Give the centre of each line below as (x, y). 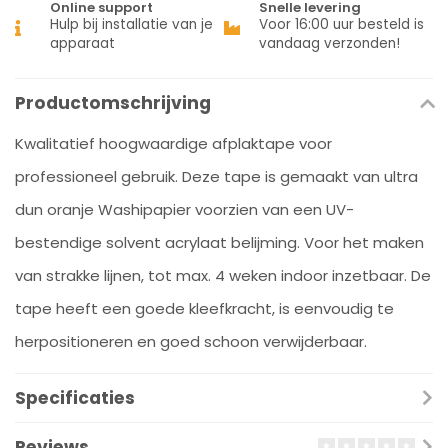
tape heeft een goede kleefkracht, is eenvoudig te (204, 308)
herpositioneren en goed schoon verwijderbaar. (191, 341)
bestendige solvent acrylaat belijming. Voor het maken (219, 242)
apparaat (82, 43)
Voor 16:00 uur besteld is (341, 24)
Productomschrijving (113, 103)
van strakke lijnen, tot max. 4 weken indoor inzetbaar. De (223, 275)
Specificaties (75, 398)
